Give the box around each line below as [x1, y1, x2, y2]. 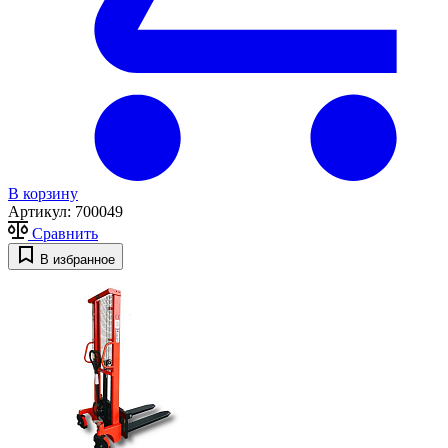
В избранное [40, 252, 115, 268]
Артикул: [8, 203, 75, 221]
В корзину [8, 185, 78, 203]
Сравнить [32, 225, 98, 243]
